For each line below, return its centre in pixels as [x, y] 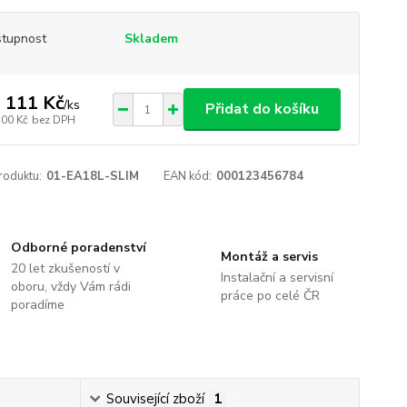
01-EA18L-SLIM [92, 176]
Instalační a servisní [277, 278]
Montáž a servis [269, 257]
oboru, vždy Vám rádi [71, 287]
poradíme [38, 305]
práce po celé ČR [270, 296]
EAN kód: [188, 176]
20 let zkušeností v [66, 268]
